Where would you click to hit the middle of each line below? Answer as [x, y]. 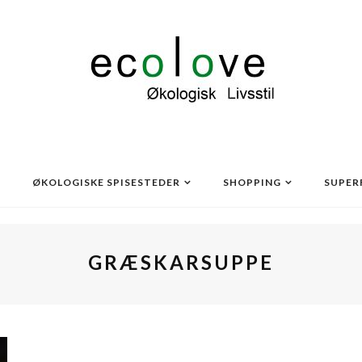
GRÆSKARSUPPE [181, 262]
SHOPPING [252, 182]
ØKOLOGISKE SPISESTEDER [106, 182]
